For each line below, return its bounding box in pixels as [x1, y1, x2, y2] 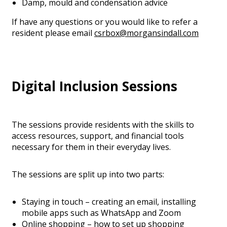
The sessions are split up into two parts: [12, 169, 164, 180]
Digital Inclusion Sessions [12, 77, 177, 95]
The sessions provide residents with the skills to [12, 119, 194, 131]
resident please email [12, 27, 94, 39]
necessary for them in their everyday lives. [12, 141, 171, 153]
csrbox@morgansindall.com [94, 27, 199, 39]
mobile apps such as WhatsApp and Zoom [22, 207, 181, 219]
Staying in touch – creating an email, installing [22, 196, 196, 208]
